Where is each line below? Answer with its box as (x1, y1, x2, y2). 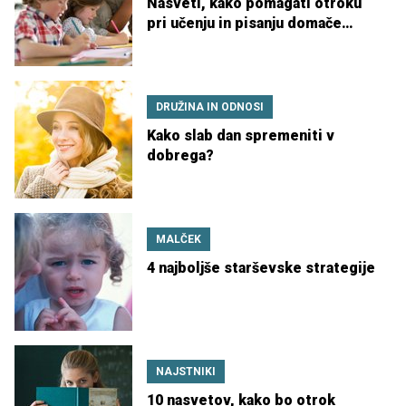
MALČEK (156, 233, 201, 246)
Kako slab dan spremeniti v (147, 127, 334, 145)
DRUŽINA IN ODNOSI (156, 101, 264, 114)
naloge (147, 34, 194, 53)
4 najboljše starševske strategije (147, 259, 375, 277)
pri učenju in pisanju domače (147, 14, 342, 33)
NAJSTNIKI (156, 365, 216, 379)
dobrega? (147, 147, 214, 165)
